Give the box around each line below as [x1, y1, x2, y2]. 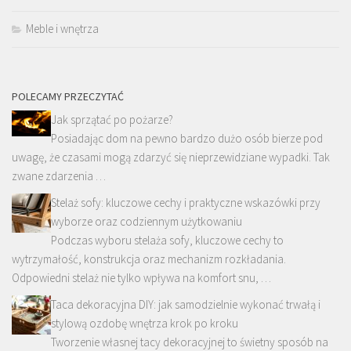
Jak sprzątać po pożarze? [51, 111, 173, 127]
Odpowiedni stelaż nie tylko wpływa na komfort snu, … [12, 270, 271, 285]
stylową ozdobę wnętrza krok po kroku [51, 315, 238, 331]
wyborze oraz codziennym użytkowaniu [51, 213, 242, 229]
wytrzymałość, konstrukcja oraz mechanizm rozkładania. [12, 251, 286, 266]
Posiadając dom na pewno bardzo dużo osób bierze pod [51, 130, 323, 146]
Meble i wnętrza [26, 20, 99, 36]
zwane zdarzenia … [12, 168, 106, 183]
